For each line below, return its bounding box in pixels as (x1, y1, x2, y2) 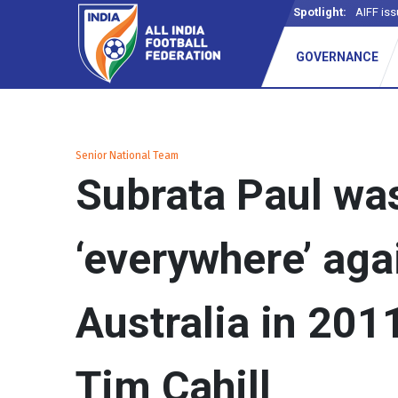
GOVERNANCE (295, 50, 378, 64)
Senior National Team (76, 149, 179, 162)
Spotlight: (293, 5, 346, 19)
